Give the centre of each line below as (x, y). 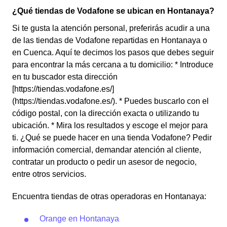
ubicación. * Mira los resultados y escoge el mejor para (110, 125)
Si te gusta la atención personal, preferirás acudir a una (111, 28)
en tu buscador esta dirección (65, 77)
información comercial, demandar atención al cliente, (107, 150)
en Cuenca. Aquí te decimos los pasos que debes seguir (113, 52)
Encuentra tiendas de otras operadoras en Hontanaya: (109, 196)
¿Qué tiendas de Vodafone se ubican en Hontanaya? (113, 11)
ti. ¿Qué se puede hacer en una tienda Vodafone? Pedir (112, 138)
